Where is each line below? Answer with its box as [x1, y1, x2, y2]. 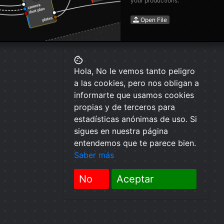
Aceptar [116, 173, 153, 185]
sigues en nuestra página [74, 126, 168, 136]
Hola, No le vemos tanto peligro [74, 66, 195, 76]
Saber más [74, 150, 114, 160]
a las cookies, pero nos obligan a [74, 78, 199, 88]
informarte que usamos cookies [74, 90, 194, 100]
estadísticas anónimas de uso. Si [74, 114, 197, 124]
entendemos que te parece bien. [74, 138, 196, 148]
